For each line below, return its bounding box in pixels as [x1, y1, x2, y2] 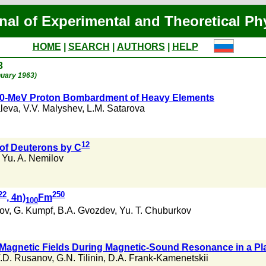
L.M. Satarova [87, 103, 145, 113]
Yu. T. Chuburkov [119, 205, 191, 216]
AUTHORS [116, 42, 165, 52]
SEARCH [68, 42, 110, 52]
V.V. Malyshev [23, 103, 82, 113]
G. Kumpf [14, 205, 53, 216]
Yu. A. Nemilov [2, 153, 64, 164]
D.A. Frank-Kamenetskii [108, 253, 208, 263]
